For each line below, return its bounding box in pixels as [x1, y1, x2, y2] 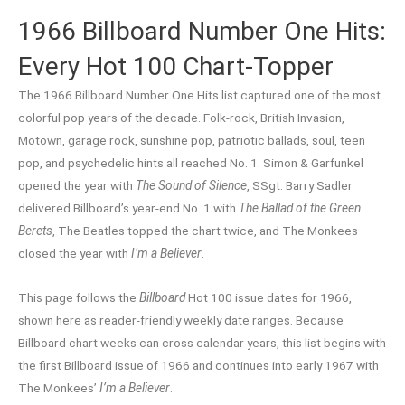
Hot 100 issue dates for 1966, [185, 290, 352, 306]
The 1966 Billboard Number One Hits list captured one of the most [18, 88, 381, 103]
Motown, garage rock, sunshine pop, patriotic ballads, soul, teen [18, 133, 365, 148]
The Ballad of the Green [239, 201, 361, 216]
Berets [18, 223, 52, 239]
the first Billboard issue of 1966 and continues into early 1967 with [18, 358, 379, 373]
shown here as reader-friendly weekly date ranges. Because [18, 313, 344, 328]
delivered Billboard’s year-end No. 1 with [18, 201, 239, 216]
